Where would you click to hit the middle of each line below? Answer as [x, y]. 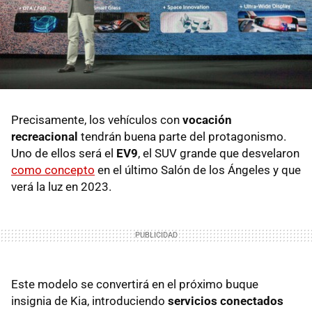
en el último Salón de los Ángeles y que [198, 170]
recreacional [45, 137]
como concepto [53, 170]
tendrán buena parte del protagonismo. [182, 137]
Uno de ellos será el [64, 154]
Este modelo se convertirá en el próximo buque [135, 284]
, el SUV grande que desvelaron [219, 154]
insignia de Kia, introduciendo [89, 301]
